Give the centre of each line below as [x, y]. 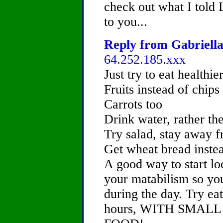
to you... [126, 22]
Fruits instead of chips [162, 89]
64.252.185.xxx [145, 59]
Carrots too [133, 104]
